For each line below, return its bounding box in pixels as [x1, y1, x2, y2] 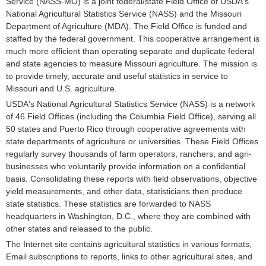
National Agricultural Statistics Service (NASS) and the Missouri [6, 9, 242, 18]
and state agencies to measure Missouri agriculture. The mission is [6, 59, 257, 68]
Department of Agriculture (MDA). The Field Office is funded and [6, 21, 247, 31]
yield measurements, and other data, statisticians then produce [6, 186, 242, 196]
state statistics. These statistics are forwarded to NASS [6, 199, 211, 208]
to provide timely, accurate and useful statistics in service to [6, 71, 228, 81]
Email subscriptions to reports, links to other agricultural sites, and [6, 252, 252, 261]
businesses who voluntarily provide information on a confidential [6, 161, 245, 171]
